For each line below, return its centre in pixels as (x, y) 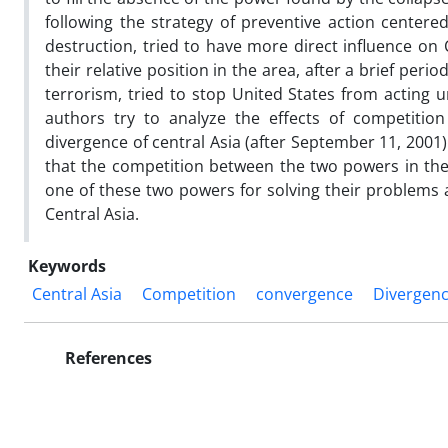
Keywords (67, 265)
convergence (304, 293)
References (106, 357)
